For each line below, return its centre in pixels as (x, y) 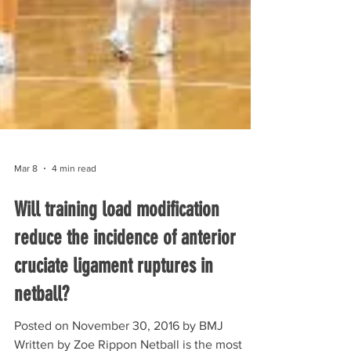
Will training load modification (117, 261)
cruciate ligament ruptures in (114, 318)
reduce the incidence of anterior (125, 289)
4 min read (74, 220)
